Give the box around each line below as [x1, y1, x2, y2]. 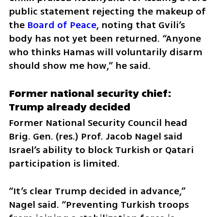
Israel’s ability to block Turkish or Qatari [8, 142, 194, 157]
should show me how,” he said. [8, 58, 151, 73]
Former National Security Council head [8, 115, 187, 130]
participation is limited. [8, 156, 120, 170]
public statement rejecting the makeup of [8, 4, 206, 18]
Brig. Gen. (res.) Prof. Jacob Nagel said [8, 129, 183, 143]
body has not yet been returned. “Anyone [8, 31, 201, 46]
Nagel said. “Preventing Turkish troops [8, 197, 189, 212]
